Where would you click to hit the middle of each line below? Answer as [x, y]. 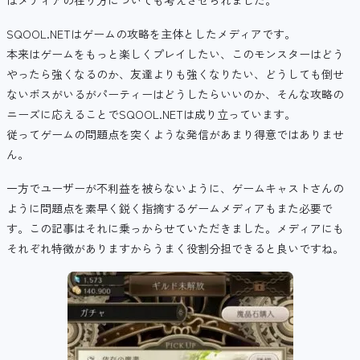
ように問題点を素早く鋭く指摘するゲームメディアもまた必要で [170, 208]
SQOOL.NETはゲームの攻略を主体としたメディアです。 [151, 33]
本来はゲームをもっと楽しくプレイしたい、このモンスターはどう [175, 53]
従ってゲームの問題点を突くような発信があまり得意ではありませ [175, 134]
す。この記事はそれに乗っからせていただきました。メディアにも [175, 228]
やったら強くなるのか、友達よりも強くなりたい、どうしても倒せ [175, 74]
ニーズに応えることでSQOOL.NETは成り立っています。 [151, 114]
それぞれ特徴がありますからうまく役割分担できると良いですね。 [175, 248]
